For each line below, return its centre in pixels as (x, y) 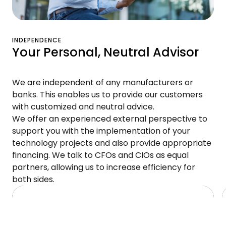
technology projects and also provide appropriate (112, 143)
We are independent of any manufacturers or (103, 83)
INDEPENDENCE (37, 40)
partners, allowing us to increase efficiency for (104, 167)
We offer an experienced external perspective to (110, 119)
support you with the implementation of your (101, 131)
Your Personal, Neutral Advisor (105, 52)
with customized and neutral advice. (83, 107)
